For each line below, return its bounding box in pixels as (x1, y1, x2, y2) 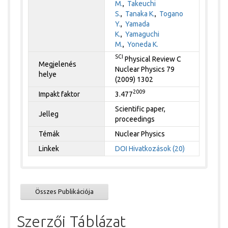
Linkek (39, 144, 60, 153)
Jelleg (39, 109, 59, 118)
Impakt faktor (39, 90, 80, 98)
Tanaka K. (125, 9, 155, 18)
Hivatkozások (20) (129, 144, 185, 153)
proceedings (115, 115, 155, 123)
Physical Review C (123, 54, 182, 63)
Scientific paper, (115, 104, 166, 113)
